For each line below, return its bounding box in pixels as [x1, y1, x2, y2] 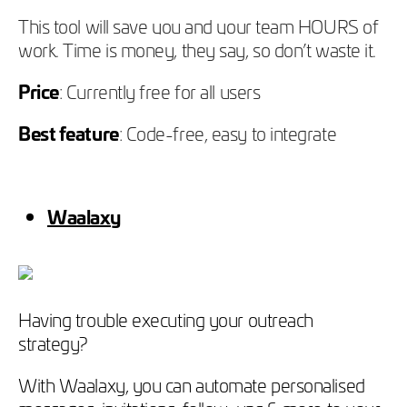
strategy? [18, 328, 93, 356]
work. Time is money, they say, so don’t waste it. [18, 35, 376, 63]
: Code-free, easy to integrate [118, 118, 337, 146]
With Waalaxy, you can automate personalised [18, 370, 365, 398]
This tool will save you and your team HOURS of [18, 11, 379, 39]
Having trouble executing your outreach [18, 304, 313, 333]
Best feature [18, 118, 119, 146]
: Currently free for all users [58, 76, 261, 104]
